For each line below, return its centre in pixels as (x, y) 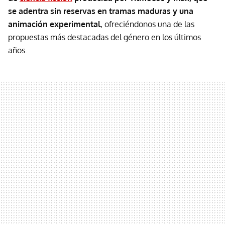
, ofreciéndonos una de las (147, 24)
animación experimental (54, 24)
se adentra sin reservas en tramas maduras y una (101, 11)
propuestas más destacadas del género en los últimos (104, 37)
